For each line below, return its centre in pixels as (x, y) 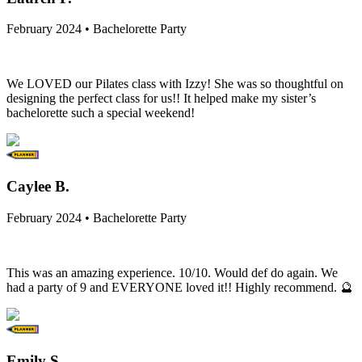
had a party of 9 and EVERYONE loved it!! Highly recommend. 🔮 (180, 287)
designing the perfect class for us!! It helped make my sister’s (161, 99)
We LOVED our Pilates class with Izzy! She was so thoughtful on (175, 84)
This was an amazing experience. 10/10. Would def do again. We (172, 272)
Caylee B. (38, 187)
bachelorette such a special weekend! (101, 113)
